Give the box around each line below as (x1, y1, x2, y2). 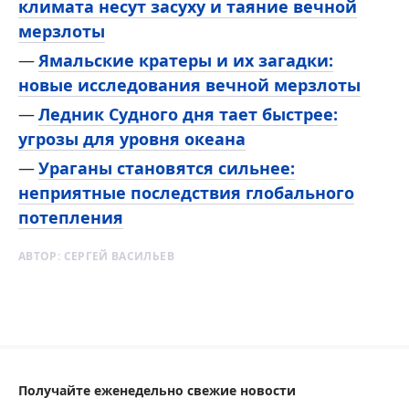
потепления (18, 205, 123, 228)
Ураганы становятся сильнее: (38, 156, 295, 179)
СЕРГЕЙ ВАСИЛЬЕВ (63, 247, 174, 264)
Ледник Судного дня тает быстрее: (38, 102, 338, 125)
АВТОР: (18, 247, 64, 264)
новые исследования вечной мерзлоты (18, 73, 361, 96)
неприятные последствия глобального (18, 181, 354, 204)
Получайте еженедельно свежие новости (18, 381, 296, 399)
